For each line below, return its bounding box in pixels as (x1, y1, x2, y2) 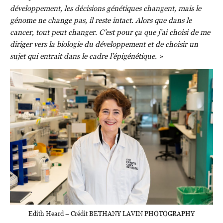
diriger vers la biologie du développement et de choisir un (10, 38, 198, 50)
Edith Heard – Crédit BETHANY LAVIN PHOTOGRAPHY (28, 208, 195, 218)
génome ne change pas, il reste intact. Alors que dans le (10, 14, 192, 26)
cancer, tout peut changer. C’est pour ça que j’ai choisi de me (10, 26, 210, 38)
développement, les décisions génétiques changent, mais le (10, 2, 201, 14)
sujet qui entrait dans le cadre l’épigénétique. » (10, 50, 163, 62)
